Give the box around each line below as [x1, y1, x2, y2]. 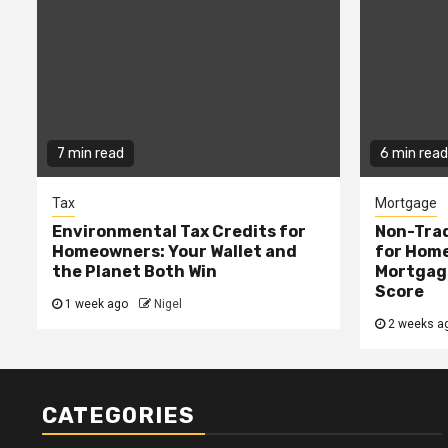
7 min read [57, 145, 124, 163]
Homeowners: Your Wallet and [52, 242, 297, 262]
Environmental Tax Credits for [52, 222, 306, 242]
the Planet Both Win [52, 262, 217, 282]
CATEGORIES [42, 402, 195, 430]
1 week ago [62, 297, 131, 312]
